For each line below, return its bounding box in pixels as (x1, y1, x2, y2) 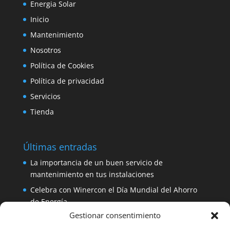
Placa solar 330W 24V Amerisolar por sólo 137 (30, 212, 186, 222)
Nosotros (30, 45, 61, 55)
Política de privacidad (30, 76, 104, 86)
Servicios (30, 91, 61, 102)
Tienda (30, 107, 54, 117)
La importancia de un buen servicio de (30, 158, 163, 168)
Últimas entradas (23, 141, 97, 154)
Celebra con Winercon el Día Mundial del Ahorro (30, 185, 197, 195)
